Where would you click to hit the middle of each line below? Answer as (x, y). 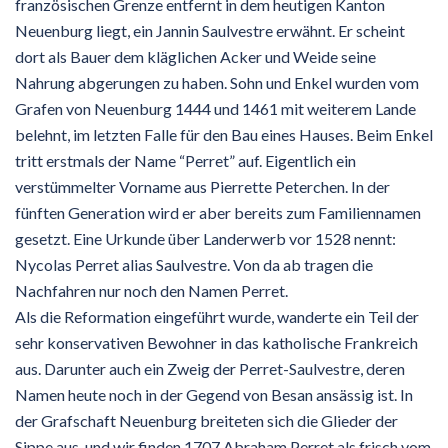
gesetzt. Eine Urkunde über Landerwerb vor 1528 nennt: (205, 238)
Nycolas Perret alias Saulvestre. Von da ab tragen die (194, 264)
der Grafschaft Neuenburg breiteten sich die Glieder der (206, 420)
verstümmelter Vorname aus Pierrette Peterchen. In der (202, 186)
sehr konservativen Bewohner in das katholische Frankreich (216, 342)
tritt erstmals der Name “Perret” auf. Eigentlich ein (185, 160)
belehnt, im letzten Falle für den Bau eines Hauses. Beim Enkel (224, 134)
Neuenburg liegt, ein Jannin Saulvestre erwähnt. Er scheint (210, 30)
